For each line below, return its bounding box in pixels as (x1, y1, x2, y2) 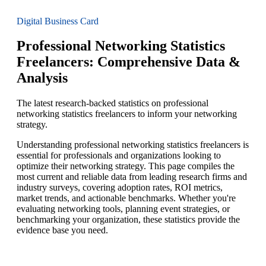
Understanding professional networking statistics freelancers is (17, 140, 249, 150)
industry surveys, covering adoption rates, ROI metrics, (17, 182, 223, 193)
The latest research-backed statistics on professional (17, 98, 208, 109)
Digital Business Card (17, 15, 99, 26)
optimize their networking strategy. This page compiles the (17, 161, 235, 172)
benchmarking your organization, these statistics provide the (17, 214, 240, 225)
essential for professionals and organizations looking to (17, 150, 221, 161)
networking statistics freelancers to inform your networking (17, 109, 237, 119)
